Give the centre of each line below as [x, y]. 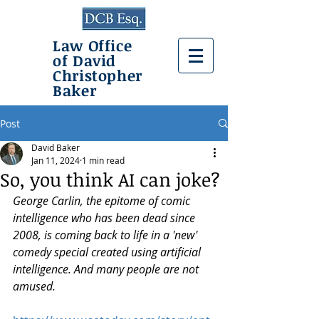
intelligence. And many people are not [107, 269]
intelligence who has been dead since [105, 218]
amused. [34, 286]
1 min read [103, 160]
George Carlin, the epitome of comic [103, 201]
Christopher [98, 75]
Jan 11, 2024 [56, 160]
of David [85, 60]
